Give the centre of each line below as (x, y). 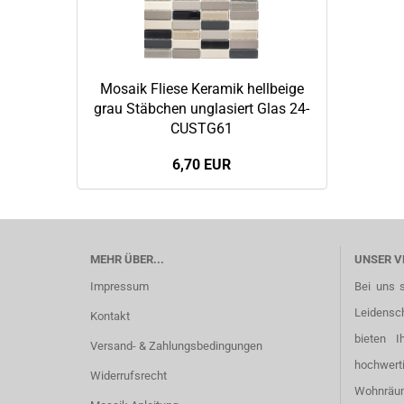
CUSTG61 (202, 129)
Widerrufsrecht (128, 376)
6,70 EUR (202, 165)
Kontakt (110, 316)
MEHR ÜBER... (127, 259)
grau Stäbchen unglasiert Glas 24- (202, 109)
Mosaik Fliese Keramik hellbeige (202, 89)
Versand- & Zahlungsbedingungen (176, 346)
